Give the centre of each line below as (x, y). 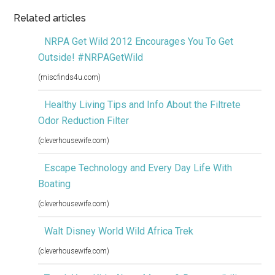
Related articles (50, 18)
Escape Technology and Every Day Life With (138, 168)
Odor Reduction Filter (84, 121)
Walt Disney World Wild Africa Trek (119, 231)
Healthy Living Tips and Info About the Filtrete (143, 105)
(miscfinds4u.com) (70, 78)
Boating (55, 184)
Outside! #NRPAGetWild (91, 58)
